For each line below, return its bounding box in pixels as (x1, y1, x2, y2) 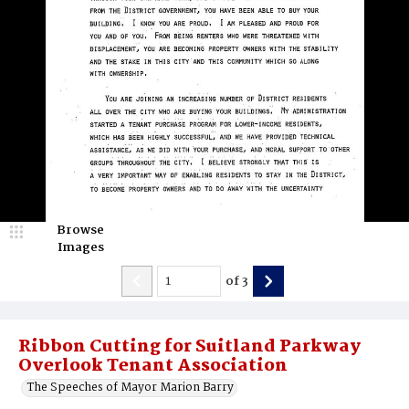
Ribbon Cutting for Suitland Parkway (18, 333, 361, 361)
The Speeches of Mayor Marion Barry (27, 378, 234, 397)
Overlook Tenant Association (18, 352, 288, 380)
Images (57, 237, 104, 257)
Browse (57, 220, 104, 240)
